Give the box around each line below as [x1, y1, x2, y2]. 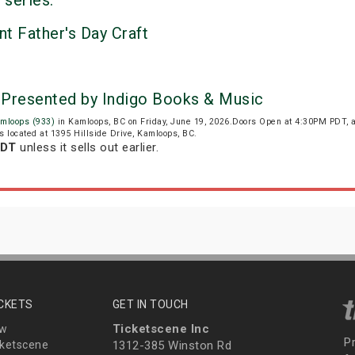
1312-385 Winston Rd [112, 338, 231, 353]
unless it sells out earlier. [16, 140, 158, 155]
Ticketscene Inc [112, 322, 209, 337]
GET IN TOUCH [112, 298, 189, 311]
